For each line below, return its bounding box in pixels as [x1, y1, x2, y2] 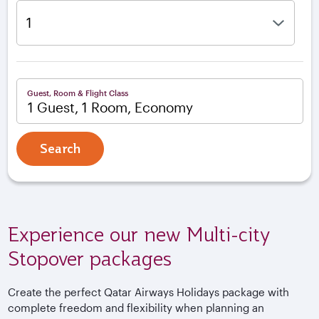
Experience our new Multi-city [8, 222, 271, 246]
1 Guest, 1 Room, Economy [27, 100, 193, 116]
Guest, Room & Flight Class [26, 88, 128, 98]
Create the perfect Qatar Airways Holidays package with [8, 286, 290, 299]
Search [39, 140, 80, 156]
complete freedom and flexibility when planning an [8, 301, 265, 315]
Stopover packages [8, 246, 172, 270]
